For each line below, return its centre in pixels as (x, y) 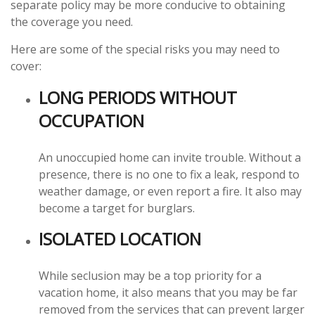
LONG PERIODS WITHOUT (138, 97)
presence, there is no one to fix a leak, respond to (169, 174)
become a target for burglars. (117, 208)
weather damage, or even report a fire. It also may (170, 191)
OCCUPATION (91, 121)
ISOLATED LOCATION (120, 239)
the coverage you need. (72, 22)
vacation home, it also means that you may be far (168, 292)
